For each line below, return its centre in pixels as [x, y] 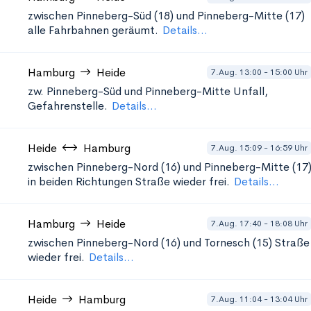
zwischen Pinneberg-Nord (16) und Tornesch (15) [150, 243]
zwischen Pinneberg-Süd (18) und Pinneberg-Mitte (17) [166, 16]
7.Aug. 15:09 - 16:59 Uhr [259, 148]
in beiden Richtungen [80, 182]
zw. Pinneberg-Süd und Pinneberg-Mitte [129, 91]
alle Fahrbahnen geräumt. [93, 30]
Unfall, [251, 91]
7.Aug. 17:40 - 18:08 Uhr [259, 223]
